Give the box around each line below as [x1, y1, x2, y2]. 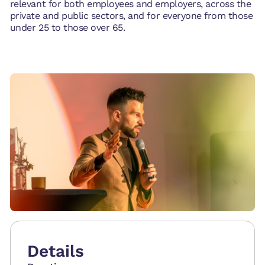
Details [27, 241, 85, 261]
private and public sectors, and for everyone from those [9, 9, 253, 21]
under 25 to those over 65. [9, 21, 125, 33]
